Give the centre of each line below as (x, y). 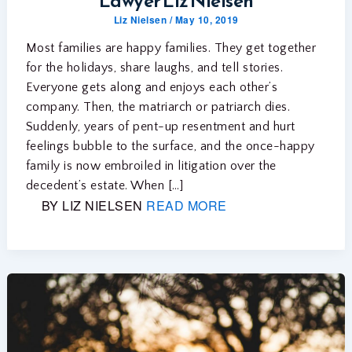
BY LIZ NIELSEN (92, 206)
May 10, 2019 (207, 20)
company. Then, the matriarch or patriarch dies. (158, 107)
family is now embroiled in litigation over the (151, 166)
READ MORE (187, 206)
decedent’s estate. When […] (104, 186)
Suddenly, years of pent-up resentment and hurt (160, 127)
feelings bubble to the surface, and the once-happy (170, 147)
